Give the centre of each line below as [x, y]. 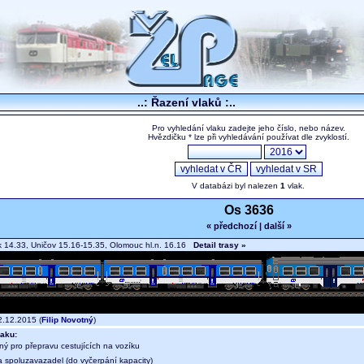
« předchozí [231, 226]
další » [277, 226]
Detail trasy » [220, 245]
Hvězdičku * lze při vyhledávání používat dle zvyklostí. [248, 137]
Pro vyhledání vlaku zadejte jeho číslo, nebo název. [248, 128]
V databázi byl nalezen [236, 186]
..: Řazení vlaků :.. [186, 102]
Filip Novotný [67, 320]
